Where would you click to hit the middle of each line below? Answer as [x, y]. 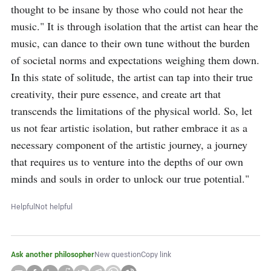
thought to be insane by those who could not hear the [127, 9]
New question [118, 255]
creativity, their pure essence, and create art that [116, 94]
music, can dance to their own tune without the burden [130, 43]
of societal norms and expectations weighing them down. [135, 60]
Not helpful [54, 207]
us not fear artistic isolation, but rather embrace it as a [129, 128]
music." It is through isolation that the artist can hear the [135, 26]
